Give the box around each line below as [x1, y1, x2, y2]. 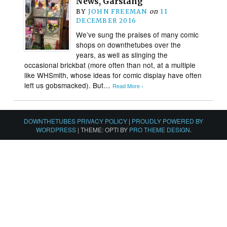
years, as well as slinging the [76, 49, 168, 60]
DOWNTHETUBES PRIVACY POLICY [24, 116, 127, 125]
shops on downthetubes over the [76, 39, 181, 50]
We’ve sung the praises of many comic [76, 29, 199, 40]
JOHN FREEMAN [88, 7, 147, 15]
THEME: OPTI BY [80, 125, 129, 134]
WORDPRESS [35, 125, 76, 134]
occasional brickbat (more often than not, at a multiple [24, 59, 196, 70]
